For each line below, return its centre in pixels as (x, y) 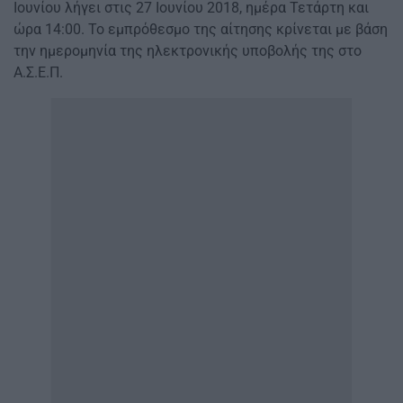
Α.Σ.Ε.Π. (38, 72)
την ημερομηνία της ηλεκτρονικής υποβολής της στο (188, 50)
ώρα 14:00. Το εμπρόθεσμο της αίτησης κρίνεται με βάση (201, 29)
